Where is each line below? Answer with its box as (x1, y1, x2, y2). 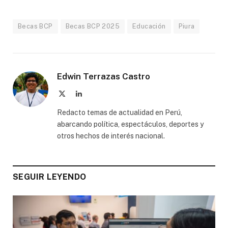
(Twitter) (65, 99, 91, 107)
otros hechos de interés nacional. (57, 131, 165, 140)
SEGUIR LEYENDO (13, 172, 87, 182)
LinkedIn (81, 89, 108, 97)
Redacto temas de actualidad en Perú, (57, 108, 182, 117)
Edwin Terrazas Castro (57, 71, 150, 81)
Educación (132, 22, 166, 30)
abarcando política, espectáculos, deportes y (57, 120, 204, 128)
